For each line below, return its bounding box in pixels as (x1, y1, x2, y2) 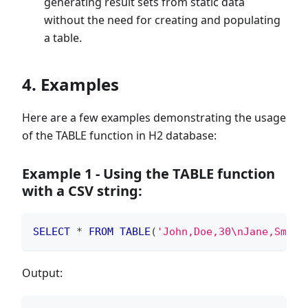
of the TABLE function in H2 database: (22, 127, 217, 143)
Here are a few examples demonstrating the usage (22, 109, 286, 125)
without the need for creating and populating (44, 12, 280, 27)
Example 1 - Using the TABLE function (22, 164, 275, 183)
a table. (44, 30, 82, 45)
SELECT (33, 225, 70, 238)
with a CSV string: (22, 181, 142, 200)
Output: (22, 265, 63, 280)
